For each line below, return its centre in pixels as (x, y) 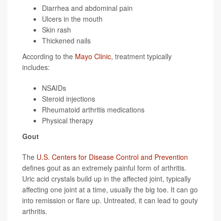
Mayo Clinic (93, 56)
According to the (49, 56)
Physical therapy (68, 121)
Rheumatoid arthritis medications (93, 110)
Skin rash (56, 30)
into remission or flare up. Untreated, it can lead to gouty (110, 201)
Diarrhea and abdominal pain (87, 8)
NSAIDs (54, 88)
